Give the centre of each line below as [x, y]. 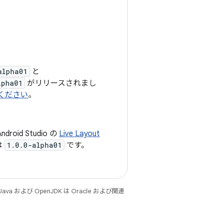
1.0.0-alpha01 [34, 145]
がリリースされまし [61, 83]
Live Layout [79, 134]
